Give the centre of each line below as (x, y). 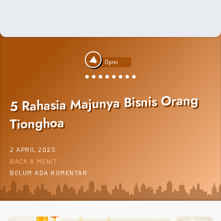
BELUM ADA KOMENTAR (49, 173)
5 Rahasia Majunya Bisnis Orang (104, 104)
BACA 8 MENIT (34, 161)
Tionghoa (37, 124)
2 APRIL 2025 (33, 150)
